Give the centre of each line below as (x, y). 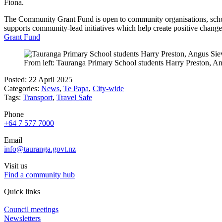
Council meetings (31, 209)
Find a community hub (39, 174)
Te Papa (76, 88)
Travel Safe (74, 97)
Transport (38, 97)
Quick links (22, 191)
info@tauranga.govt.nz (40, 149)
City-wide (108, 88)
